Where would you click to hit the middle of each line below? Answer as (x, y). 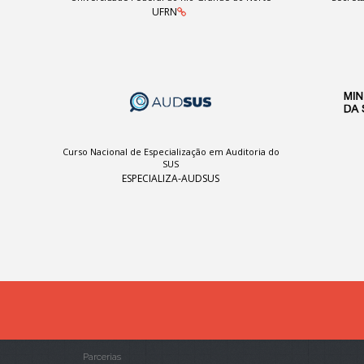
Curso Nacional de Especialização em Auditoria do (171, 152)
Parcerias (102, 357)
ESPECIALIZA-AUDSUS (171, 178)
